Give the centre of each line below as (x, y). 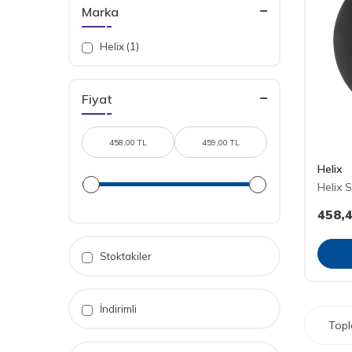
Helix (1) (118, 46)
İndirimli (117, 309)
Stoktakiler (125, 256)
